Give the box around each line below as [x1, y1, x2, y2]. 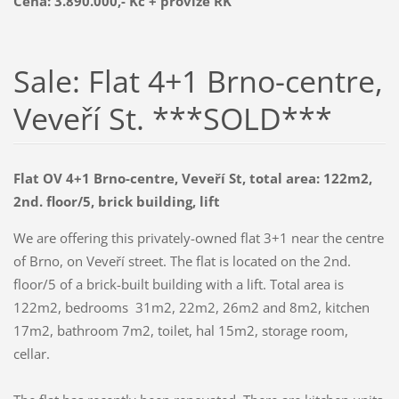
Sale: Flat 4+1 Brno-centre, [12, 60, 383, 102]
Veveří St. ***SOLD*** [12, 97, 332, 139]
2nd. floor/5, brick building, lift [12, 192, 220, 211]
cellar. [12, 345, 50, 363]
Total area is [269, 275, 344, 294]
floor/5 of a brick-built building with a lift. [12, 275, 270, 294]
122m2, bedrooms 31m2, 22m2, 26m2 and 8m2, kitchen [12, 298, 370, 317]
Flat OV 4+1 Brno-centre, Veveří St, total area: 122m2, [12, 169, 372, 188]
